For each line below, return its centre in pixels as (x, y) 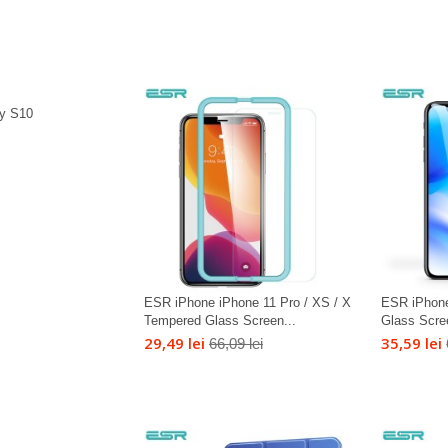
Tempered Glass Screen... (219, 321)
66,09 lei (235, 344)
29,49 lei (174, 343)
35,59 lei (412, 343)
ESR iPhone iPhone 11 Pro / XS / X (247, 303)
